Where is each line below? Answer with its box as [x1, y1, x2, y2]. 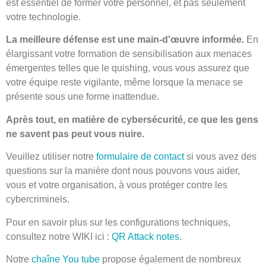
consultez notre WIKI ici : [6, 231, 112, 242]
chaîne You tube [31, 254, 100, 264]
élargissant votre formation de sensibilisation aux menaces [6, 49, 252, 59]
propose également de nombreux [100, 254, 241, 264]
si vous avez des [184, 151, 256, 162]
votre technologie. [6, 11, 81, 22]
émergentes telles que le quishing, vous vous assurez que [6, 63, 249, 74]
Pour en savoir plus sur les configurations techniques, [6, 217, 230, 227]
